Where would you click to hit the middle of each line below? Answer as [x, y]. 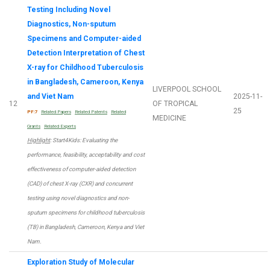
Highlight [39, 140]
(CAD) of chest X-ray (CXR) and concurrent [80, 184]
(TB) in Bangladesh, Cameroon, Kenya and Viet [86, 227]
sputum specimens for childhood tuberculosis [86, 213]
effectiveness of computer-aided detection [81, 169]
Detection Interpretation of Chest [86, 53]
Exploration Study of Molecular [81, 262]
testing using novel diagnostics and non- [78, 198]
